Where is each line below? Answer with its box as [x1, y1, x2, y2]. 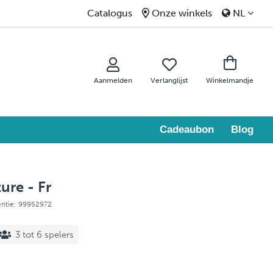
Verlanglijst [151, 76, 188, 85]
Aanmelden [94, 76, 132, 85]
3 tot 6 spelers [15, 229, 74, 240]
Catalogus [87, 7, 132, 19]
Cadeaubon [160, 124, 214, 136]
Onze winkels [152, 7, 212, 19]
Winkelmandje [206, 76, 253, 85]
